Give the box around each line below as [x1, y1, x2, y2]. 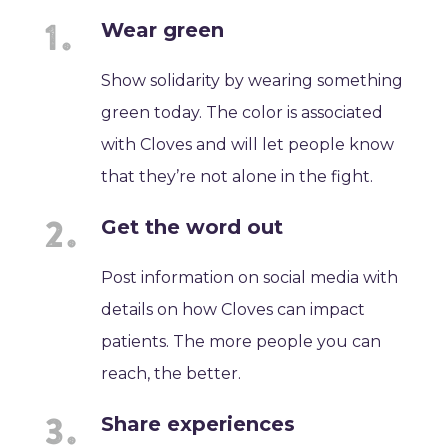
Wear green [101, 18, 225, 43]
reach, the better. [101, 364, 242, 384]
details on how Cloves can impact [101, 300, 366, 320]
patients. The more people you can [101, 332, 382, 352]
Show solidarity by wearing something [101, 71, 404, 91]
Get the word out [101, 215, 284, 240]
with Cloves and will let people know [101, 135, 395, 155]
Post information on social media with [101, 268, 399, 288]
